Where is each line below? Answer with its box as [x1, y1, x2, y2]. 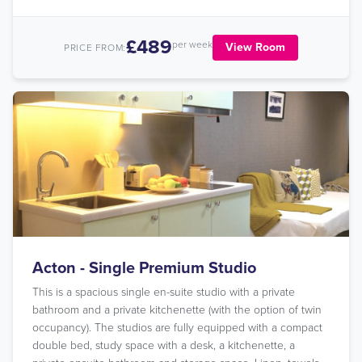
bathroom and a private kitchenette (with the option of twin [32, 303, 322, 317]
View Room [225, 40, 285, 54]
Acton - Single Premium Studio [32, 259, 256, 278]
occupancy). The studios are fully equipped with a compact [32, 321, 322, 335]
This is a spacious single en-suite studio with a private [32, 285, 295, 299]
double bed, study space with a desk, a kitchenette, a [32, 339, 295, 352]
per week [171, 39, 213, 50]
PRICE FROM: [64, 42, 126, 53]
